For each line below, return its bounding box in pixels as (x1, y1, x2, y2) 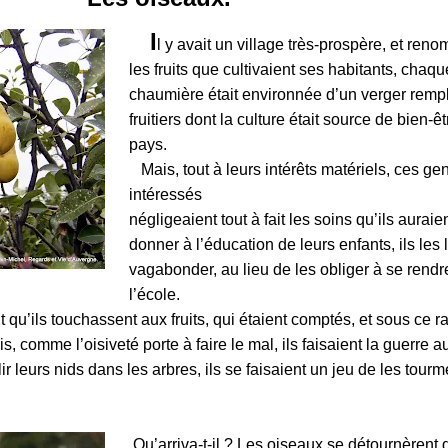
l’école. (129, 286, 180, 303)
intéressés (129, 186, 202, 203)
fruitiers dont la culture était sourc (129, 111, 362, 128)
